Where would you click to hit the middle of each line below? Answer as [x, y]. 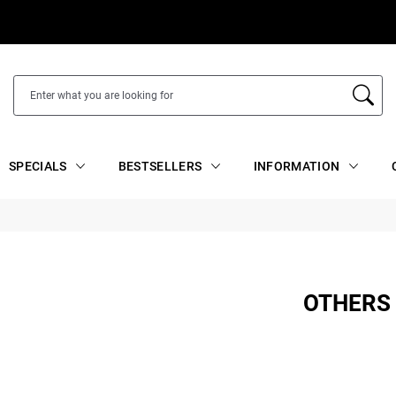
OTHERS [346, 303]
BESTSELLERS [160, 166]
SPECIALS [38, 166]
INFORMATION [297, 166]
